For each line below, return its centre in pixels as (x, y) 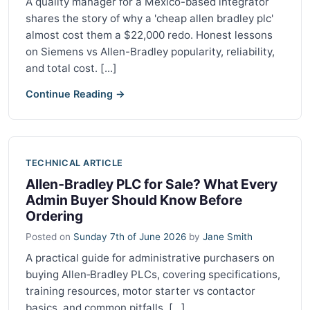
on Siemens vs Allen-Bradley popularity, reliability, (150, 51)
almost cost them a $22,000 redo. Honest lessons (149, 35)
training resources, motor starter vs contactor (140, 291)
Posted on (49, 236)
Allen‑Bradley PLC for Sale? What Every (152, 184)
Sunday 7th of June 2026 (130, 236)
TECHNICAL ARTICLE (74, 163)
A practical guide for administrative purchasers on (150, 257)
